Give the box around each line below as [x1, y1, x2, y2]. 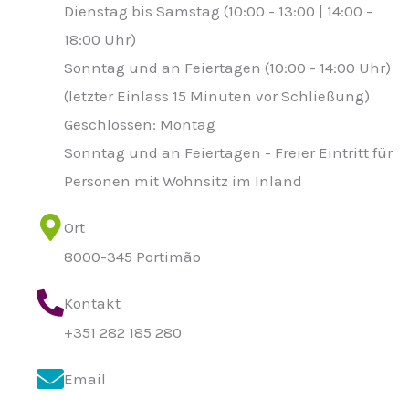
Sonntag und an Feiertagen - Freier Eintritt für [64, 143, 393, 162]
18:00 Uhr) [64, 30, 136, 48]
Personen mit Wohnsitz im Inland [64, 172, 302, 190]
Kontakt [64, 294, 121, 312]
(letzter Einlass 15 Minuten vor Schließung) [64, 87, 370, 105]
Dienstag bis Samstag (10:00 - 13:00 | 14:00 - [64, 2, 372, 20]
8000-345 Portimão [64, 247, 201, 266]
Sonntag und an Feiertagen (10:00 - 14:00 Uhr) [64, 58, 391, 77]
